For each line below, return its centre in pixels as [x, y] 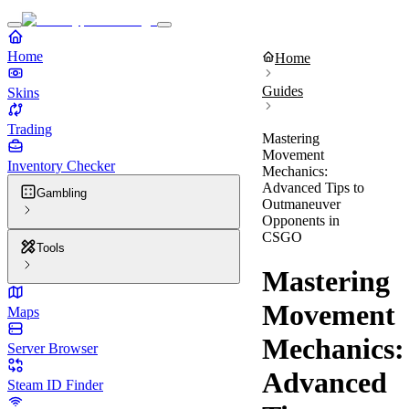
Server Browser [52, 348]
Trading [30, 129]
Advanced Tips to [313, 188]
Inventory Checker [61, 166]
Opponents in [301, 220]
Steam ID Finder [55, 385]
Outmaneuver [301, 204]
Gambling [62, 193]
